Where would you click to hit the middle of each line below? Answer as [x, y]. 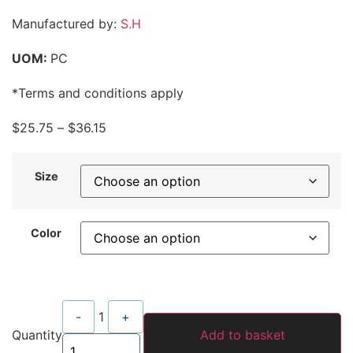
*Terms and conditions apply [98, 93]
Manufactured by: [66, 23]
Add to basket [242, 335]
